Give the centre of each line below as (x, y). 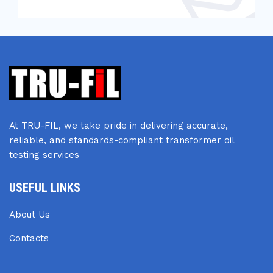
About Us (30, 214)
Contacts (29, 238)
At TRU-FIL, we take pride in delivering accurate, (119, 126)
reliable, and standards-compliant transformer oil (122, 140)
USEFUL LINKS (45, 188)
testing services (44, 155)
